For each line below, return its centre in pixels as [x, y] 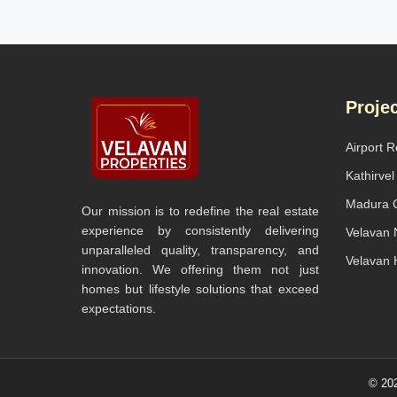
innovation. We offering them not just [200, 269]
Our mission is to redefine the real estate [200, 211]
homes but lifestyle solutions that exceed [200, 289]
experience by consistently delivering [200, 230]
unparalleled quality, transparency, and [200, 250]
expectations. [119, 308]
